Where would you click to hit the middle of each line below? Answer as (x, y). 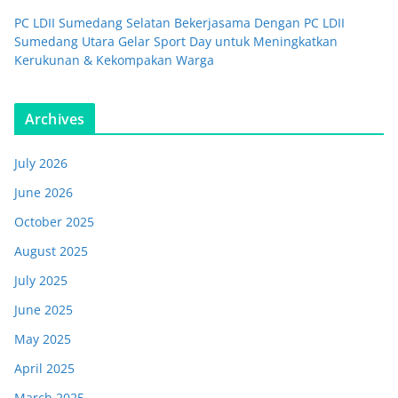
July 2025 (41, 281)
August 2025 (51, 251)
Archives (55, 119)
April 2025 (44, 369)
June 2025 (44, 310)
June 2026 (44, 193)
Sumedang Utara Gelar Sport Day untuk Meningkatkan (176, 42)
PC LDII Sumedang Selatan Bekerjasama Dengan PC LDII (179, 23)
